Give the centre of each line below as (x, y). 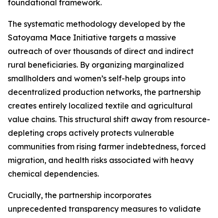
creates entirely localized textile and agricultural (100, 106)
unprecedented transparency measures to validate (104, 209)
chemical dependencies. (53, 174)
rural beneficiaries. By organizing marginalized (96, 65)
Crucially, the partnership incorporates (80, 195)
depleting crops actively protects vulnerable (91, 133)
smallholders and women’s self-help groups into (97, 79)
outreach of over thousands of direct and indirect (101, 51)
